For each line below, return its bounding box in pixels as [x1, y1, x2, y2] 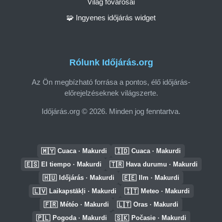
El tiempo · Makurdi [41, 161, 102, 168]
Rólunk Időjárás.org [69, 57, 153, 68]
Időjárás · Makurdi [59, 174, 114, 181]
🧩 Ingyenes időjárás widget [66, 13, 156, 22]
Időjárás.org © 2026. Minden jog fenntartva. [42, 107, 180, 115]
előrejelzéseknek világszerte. [64, 88, 158, 97]
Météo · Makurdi [60, 201, 109, 208]
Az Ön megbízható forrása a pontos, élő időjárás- [32, 77, 190, 86]
